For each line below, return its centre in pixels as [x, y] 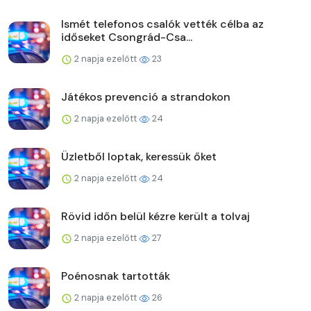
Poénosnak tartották [116, 276]
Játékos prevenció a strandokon [146, 96]
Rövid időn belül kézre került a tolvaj [155, 216]
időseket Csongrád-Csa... [127, 37]
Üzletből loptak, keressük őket [139, 156]
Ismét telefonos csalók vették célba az [162, 24]
